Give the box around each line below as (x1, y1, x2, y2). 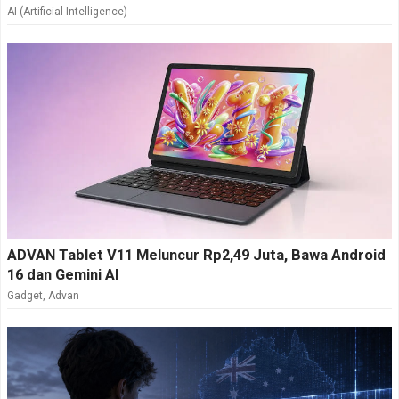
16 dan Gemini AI (7, 266, 119, 284)
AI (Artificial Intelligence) (7, 5, 127, 19)
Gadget (7, 289, 43, 303)
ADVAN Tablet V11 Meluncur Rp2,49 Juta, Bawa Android (7, 247, 386, 265)
